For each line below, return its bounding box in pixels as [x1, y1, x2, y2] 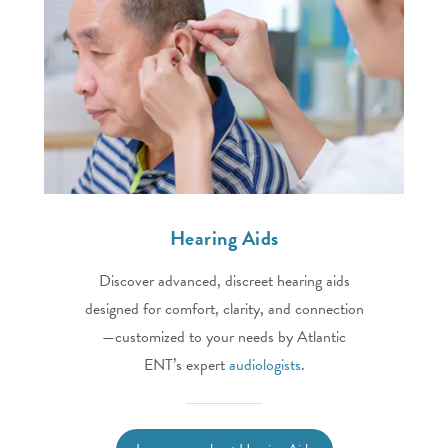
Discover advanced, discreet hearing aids [98, 269, 350, 294]
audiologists [228, 353, 301, 378]
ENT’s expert [143, 353, 229, 378]
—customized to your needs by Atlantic [102, 325, 346, 350]
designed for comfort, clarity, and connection [84, 297, 364, 322]
